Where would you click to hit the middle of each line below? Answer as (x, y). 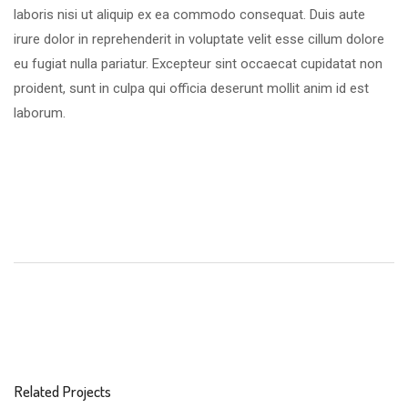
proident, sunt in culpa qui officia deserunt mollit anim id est (191, 88)
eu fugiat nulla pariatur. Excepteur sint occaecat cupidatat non (198, 63)
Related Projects (62, 390)
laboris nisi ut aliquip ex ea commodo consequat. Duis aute (189, 14)
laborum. (40, 112)
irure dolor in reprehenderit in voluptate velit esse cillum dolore (199, 39)
